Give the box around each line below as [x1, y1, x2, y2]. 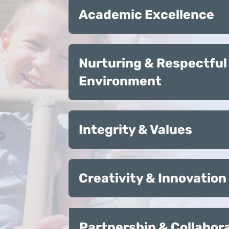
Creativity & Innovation [79, 171, 227, 186]
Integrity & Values [79, 122, 193, 138]
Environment [79, 74, 162, 89]
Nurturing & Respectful [79, 56, 227, 71]
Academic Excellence [79, 7, 215, 22]
